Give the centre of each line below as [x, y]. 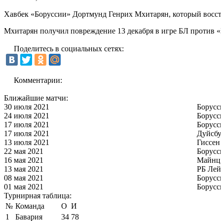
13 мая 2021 [24, 169]
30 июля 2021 [27, 107]
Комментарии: [38, 80]
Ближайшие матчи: [36, 98]
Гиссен [208, 142]
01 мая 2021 [24, 186]
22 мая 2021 [24, 151]
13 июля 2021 [27, 142]
